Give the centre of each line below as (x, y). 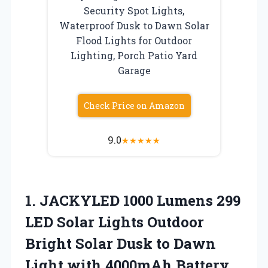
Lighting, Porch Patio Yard (134, 55)
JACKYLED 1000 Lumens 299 (140, 200)
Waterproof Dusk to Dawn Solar (134, 25)
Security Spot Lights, (134, 10)
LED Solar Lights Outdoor (115, 222)
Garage (134, 70)
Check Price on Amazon (134, 105)
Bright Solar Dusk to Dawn (121, 243)
